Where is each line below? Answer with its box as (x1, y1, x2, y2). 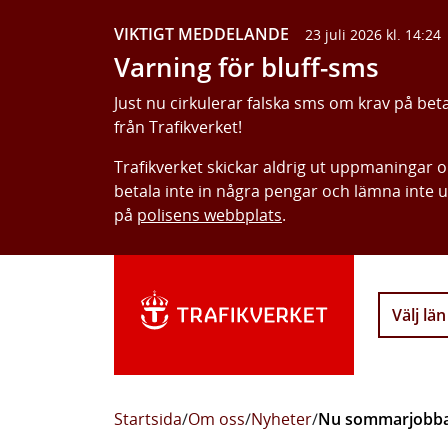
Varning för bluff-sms (114, 50, 379, 85)
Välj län (392, 304, 446, 326)
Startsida (114, 408, 182, 430)
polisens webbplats (137, 204, 282, 226)
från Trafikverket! (114, 116, 242, 138)
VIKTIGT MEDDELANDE (114, 23, 289, 45)
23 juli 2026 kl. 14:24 (305, 25, 441, 44)
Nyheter (251, 408, 312, 430)
